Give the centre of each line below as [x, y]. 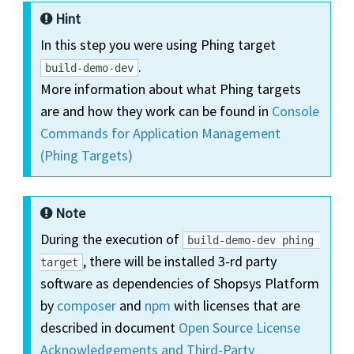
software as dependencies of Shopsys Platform [180, 283]
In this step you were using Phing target [158, 44]
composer [87, 305]
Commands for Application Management [161, 133]
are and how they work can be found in [156, 111]
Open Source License [240, 327]
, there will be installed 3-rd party [180, 261]
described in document [110, 327]
